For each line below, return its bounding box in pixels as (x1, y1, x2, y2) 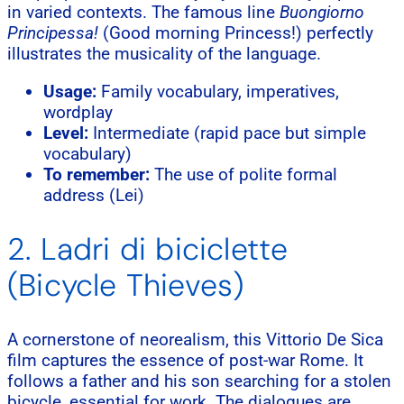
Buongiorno (280, 2, 364, 23)
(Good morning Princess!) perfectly (98, 23, 373, 44)
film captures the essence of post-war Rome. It (7, 349, 363, 371)
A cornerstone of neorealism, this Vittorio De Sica (7, 328, 383, 350)
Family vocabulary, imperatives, (96, 81, 339, 103)
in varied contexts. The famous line (7, 2, 280, 23)
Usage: (43, 81, 96, 103)
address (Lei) (43, 185, 144, 207)
